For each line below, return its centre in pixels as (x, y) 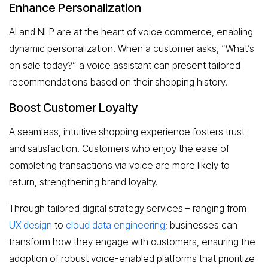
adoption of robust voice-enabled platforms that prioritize (132, 258)
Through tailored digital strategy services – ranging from (128, 208)
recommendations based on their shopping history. (118, 82)
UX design (31, 225)
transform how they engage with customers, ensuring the (132, 241)
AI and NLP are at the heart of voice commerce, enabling (131, 31)
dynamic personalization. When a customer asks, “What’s (132, 48)
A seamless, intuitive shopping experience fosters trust (127, 131)
